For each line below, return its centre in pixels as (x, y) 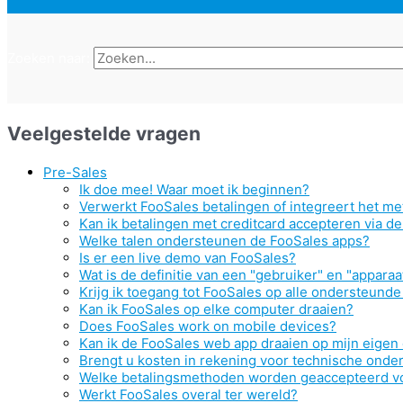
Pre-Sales (75, 172)
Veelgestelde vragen (104, 134)
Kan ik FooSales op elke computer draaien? (216, 309)
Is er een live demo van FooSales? (188, 258)
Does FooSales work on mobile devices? (208, 326)
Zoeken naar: (49, 58)
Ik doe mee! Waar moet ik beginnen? (194, 189)
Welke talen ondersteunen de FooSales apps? (224, 241)
